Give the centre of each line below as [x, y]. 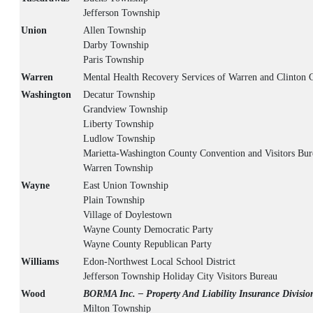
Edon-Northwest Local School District [159, 262]
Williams [40, 262]
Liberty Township [118, 124]
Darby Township [116, 45]
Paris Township [114, 60]
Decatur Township [119, 95]
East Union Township [126, 186]
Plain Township [114, 201]
